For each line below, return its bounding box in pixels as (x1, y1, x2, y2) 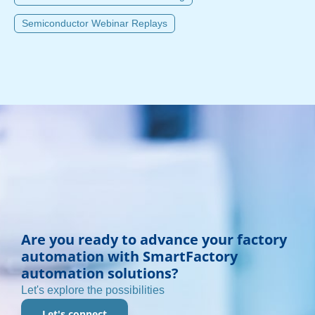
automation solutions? (21, 264, 179, 283)
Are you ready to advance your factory (21, 230, 287, 250)
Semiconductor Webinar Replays (22, 18, 167, 30)
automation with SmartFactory (21, 247, 238, 266)
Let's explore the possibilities (21, 284, 165, 297)
